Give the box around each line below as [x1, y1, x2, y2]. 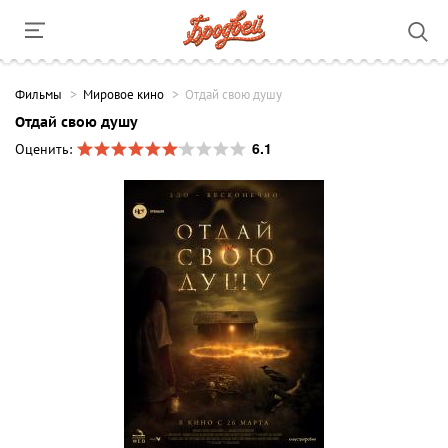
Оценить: [15, 141, 76, 158]
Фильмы [15, 87, 62, 103]
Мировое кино [83, 87, 164, 103]
